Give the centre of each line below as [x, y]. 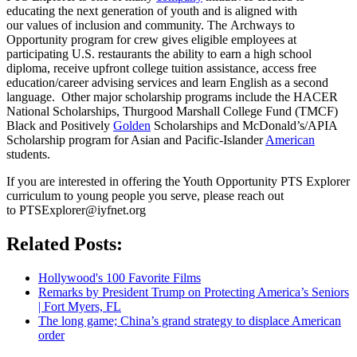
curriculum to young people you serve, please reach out [145, 195]
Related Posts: [65, 243]
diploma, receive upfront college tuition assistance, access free [161, 68]
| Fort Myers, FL [80, 306]
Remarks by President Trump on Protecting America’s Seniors [194, 292]
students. [28, 154]
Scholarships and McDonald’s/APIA [244, 125]
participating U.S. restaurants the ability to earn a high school [159, 53]
